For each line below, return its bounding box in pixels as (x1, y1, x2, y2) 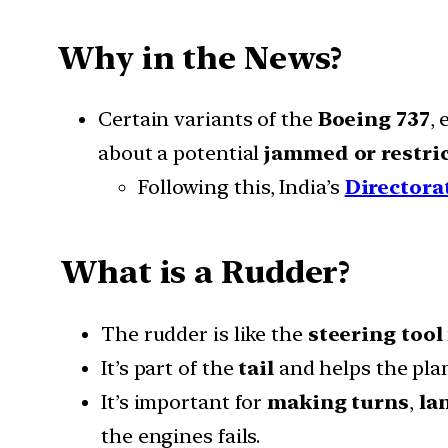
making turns (267, 389, 409, 414)
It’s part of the (101, 355, 239, 380)
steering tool (307, 321, 443, 346)
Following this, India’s (138, 175, 345, 200)
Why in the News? (58, 38, 343, 77)
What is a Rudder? (61, 252, 351, 291)
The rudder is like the (101, 321, 308, 346)
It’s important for (101, 389, 268, 414)
